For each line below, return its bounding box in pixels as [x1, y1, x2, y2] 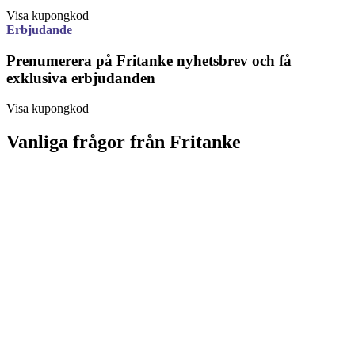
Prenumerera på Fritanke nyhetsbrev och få [6, 52, 292, 69]
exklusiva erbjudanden [6, 69, 155, 86]
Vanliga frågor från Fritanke [6, 132, 241, 153]
